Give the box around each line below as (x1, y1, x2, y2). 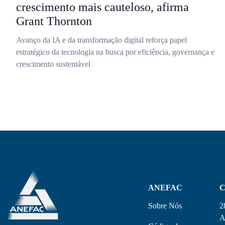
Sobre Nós (148, 201, 182, 210)
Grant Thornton (16, 15, 92, 28)
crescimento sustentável (16, 60, 90, 68)
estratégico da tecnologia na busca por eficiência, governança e (16, 48, 214, 56)
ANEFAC (148, 183, 183, 192)
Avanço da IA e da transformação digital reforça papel (16, 36, 187, 44)
